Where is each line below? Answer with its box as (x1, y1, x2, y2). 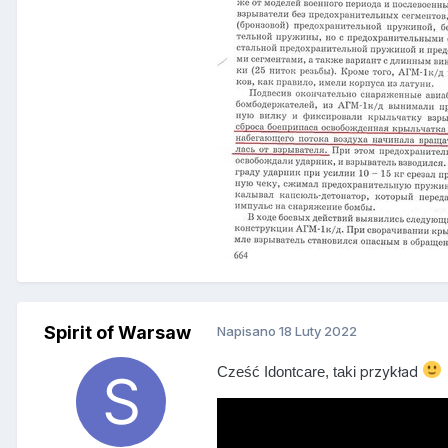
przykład (360, 362, 422, 380)
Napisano (217, 322, 279, 339)
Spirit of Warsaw (43, 321, 191, 343)
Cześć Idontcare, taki (217, 363, 360, 380)
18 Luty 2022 (279, 322, 357, 339)
